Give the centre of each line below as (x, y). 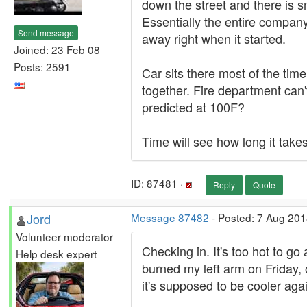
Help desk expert (56, 254)
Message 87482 (170, 217)
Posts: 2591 (42, 66)
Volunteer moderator (64, 236)
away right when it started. (214, 38)
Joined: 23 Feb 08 (57, 49)
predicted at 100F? (193, 107)
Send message (46, 32)
